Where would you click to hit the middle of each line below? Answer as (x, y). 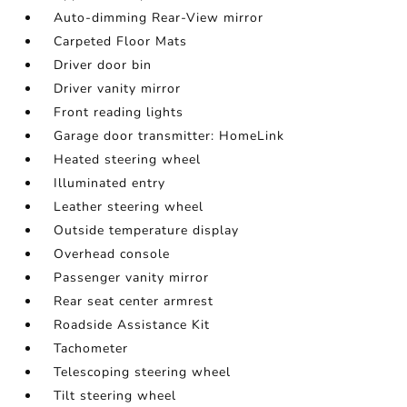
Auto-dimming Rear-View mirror (159, 18)
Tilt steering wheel (115, 396)
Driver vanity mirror (118, 89)
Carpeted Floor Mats (121, 42)
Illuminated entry (110, 184)
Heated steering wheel (128, 160)
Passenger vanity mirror (132, 278)
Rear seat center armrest (134, 302)
